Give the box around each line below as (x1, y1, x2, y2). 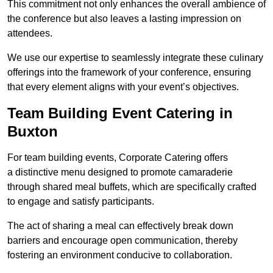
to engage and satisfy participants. (7, 196, 154, 207)
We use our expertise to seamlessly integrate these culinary (7, 52, 263, 63)
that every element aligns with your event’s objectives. (7, 82, 239, 93)
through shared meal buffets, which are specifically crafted (7, 182, 257, 193)
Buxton (7, 123, 58, 140)
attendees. (7, 28, 52, 39)
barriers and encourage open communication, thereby (7, 235, 238, 246)
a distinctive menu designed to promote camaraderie (7, 167, 233, 178)
